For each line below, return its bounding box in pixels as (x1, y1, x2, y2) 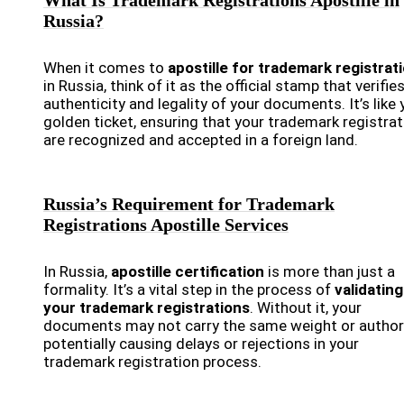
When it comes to (43, 59, 168, 78)
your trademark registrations (43, 298, 250, 317)
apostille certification (111, 262, 264, 281)
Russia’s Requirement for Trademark (43, 194, 335, 215)
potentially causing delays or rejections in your (43, 335, 359, 353)
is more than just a (264, 262, 395, 281)
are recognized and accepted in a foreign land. (43, 131, 358, 150)
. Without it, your (250, 298, 362, 317)
